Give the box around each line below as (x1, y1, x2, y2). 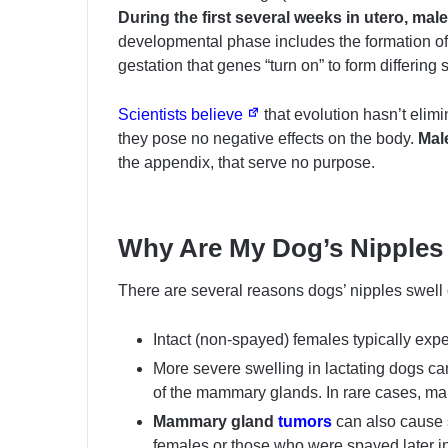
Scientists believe (118, 106, 247, 124)
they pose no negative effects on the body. (118, 130, 418, 148)
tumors (278, 413, 332, 431)
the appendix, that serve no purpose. (118, 154, 375, 172)
